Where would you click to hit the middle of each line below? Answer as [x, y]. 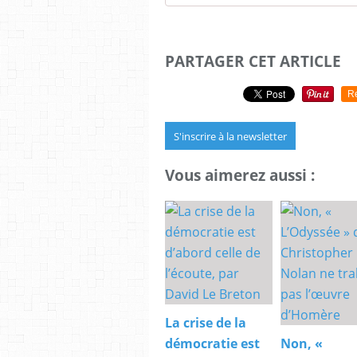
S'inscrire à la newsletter [230, 137]
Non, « [301, 343]
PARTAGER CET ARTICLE [253, 61]
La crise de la [206, 322]
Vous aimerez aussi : [240, 175]
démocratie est [212, 343]
